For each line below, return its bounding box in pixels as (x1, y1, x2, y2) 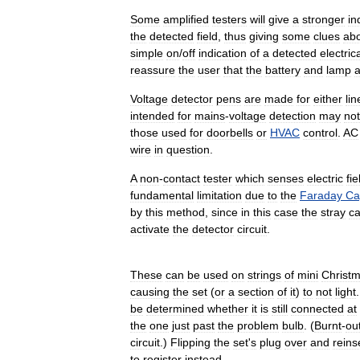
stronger (302, 12, 345, 26)
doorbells (207, 125, 253, 139)
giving (249, 29, 279, 43)
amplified (163, 12, 209, 26)
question (166, 142, 210, 156)
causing (130, 284, 170, 298)
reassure (130, 63, 175, 76)
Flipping (170, 335, 211, 349)
